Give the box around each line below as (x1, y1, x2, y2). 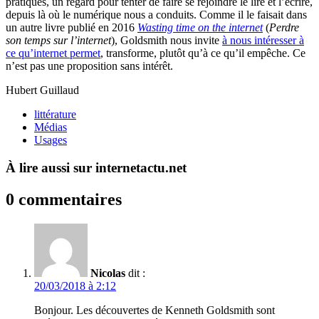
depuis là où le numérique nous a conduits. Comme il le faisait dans (6, 9, 307, 21)
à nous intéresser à (222, 34, 304, 47)
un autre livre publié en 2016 (6, 21, 137, 34)
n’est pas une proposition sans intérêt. (6, 60, 173, 73)
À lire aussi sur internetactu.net (6, 159, 187, 175)
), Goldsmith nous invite (111, 34, 222, 47)
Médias (34, 121, 67, 134)
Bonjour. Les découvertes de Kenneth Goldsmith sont (34, 303, 275, 316)
